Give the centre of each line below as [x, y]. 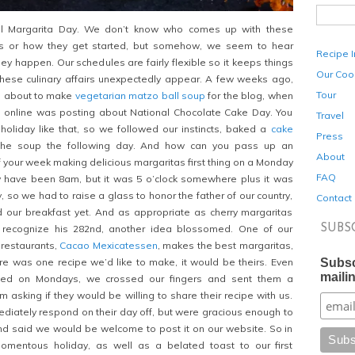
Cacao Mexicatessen [109, 245]
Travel [330, 115]
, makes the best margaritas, [225, 245]
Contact [334, 197]
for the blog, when [249, 95]
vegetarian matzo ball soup [140, 95]
